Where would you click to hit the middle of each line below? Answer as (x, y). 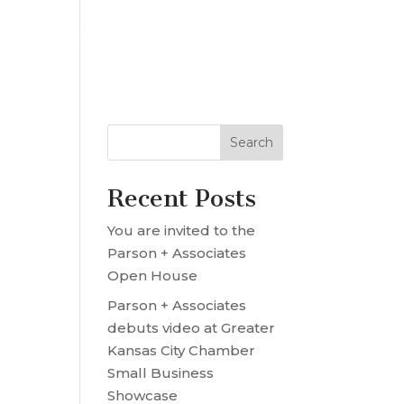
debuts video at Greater (192, 327)
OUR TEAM (65, 36)
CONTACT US (324, 36)
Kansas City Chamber (182, 350)
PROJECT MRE (190, 36)
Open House (153, 275)
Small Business (161, 372)
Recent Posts (182, 198)
